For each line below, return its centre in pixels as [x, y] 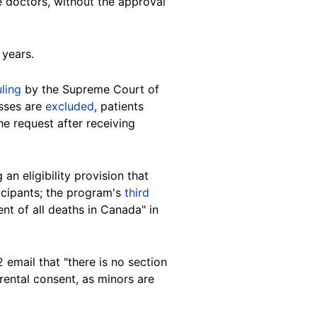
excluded [70, 106]
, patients [119, 106]
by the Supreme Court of [90, 89]
